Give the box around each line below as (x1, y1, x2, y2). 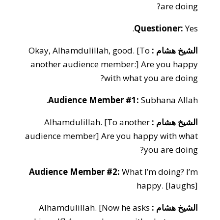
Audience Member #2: (29, 166, 120, 177)
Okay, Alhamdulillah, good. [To (28, 45, 150, 56)
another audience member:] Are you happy (30, 58, 198, 70)
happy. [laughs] (137, 180, 198, 191)
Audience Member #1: (48, 94, 139, 106)
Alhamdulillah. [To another (44, 116, 150, 128)
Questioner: (134, 23, 184, 34)
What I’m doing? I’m (120, 166, 198, 177)
